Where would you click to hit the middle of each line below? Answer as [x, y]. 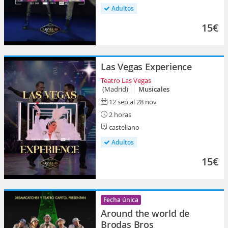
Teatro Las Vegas [126, 80]
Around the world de [145, 213]
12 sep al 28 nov [133, 102]
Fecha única [121, 199]
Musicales [154, 89]
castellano [123, 127]
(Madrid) [116, 89]
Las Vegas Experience [146, 66]
